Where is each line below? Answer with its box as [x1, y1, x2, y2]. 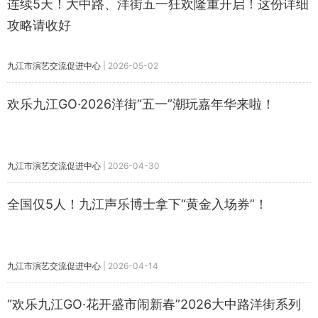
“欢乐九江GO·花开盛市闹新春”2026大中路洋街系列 [7, 297, 301, 312]
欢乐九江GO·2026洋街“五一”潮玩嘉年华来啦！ [7, 97, 275, 111]
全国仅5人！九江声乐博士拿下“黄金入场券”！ [7, 197, 268, 212]
